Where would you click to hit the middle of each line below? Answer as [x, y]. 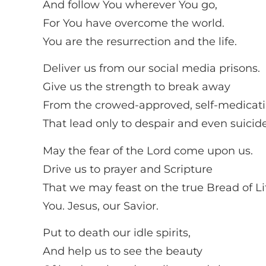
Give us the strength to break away [137, 87]
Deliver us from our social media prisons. [151, 69]
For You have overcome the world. [134, 23]
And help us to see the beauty [123, 251]
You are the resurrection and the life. [140, 41]
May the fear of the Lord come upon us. [148, 151]
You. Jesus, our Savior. [101, 206]
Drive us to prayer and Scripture [128, 169]
